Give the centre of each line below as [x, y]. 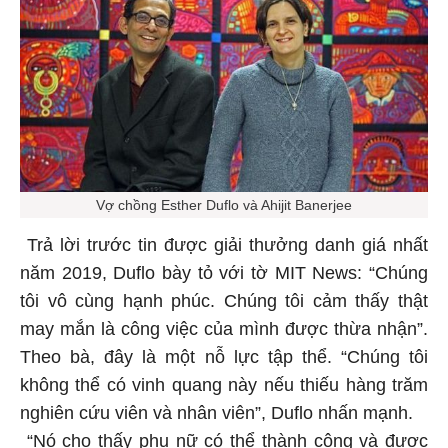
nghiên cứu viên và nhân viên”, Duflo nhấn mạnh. [224, 409]
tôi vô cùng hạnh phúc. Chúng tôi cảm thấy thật [224, 297]
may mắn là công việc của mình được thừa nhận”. [224, 325]
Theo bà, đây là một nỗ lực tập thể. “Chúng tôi [224, 353]
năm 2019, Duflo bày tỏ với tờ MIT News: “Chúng [224, 269]
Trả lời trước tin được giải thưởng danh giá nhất [224, 241]
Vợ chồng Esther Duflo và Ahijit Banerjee [224, 201]
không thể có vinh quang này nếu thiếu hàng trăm [224, 381]
